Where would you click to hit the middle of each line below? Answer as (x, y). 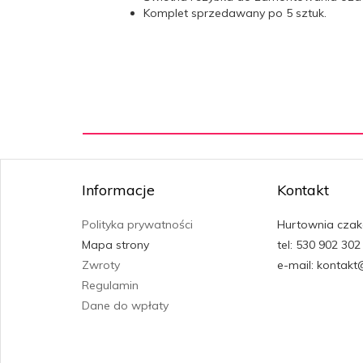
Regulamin (110, 285)
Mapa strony (115, 244)
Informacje (118, 190)
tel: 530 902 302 (318, 244)
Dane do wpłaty (125, 305)
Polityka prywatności (137, 224)
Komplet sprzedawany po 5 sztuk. (235, 13)
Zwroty (101, 265)
